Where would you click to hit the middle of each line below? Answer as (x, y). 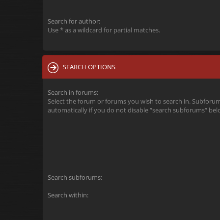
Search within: (68, 195)
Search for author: (74, 21)
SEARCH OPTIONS (89, 67)
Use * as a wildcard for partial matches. (104, 30)
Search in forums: (73, 92)
